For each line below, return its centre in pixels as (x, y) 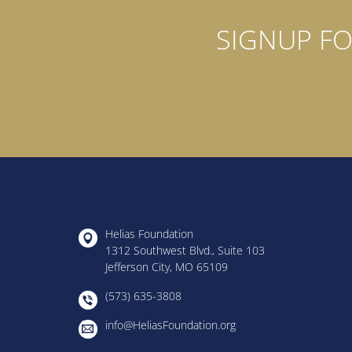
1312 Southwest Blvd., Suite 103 (185, 250)
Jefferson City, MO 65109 (167, 266)
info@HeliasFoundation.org (171, 324)
